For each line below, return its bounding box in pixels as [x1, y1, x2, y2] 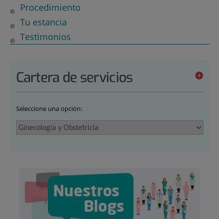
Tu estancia [20, 16, 67, 28]
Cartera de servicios [16, 68, 133, 87]
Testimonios [20, 30, 71, 43]
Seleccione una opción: [16, 104, 82, 113]
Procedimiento [20, 1, 81, 13]
